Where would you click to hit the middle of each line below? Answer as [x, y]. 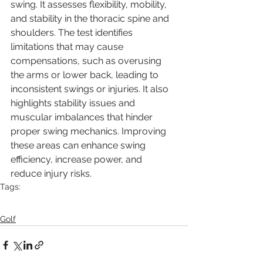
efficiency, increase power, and [77, 159]
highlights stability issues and [74, 103]
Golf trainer [72, 208]
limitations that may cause [68, 46]
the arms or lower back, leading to [86, 75]
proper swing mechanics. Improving [90, 131]
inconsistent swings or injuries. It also [91, 89]
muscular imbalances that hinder [83, 117]
